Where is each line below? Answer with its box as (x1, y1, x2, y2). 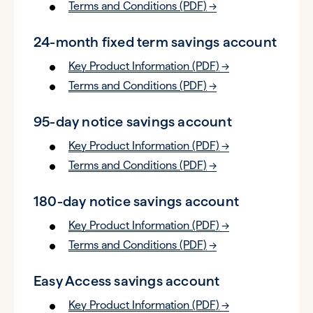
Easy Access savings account (34, 272, 220, 289)
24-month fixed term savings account (34, 34, 277, 50)
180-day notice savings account (34, 193, 239, 210)
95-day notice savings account (34, 113, 232, 130)
